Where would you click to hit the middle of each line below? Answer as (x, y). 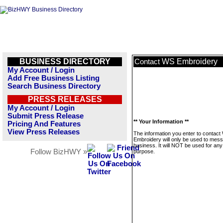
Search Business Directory (54, 86)
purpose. (144, 151)
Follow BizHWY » (59, 152)
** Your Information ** (161, 121)
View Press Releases (44, 132)
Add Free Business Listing (54, 78)
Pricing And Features (44, 124)
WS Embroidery (190, 61)
